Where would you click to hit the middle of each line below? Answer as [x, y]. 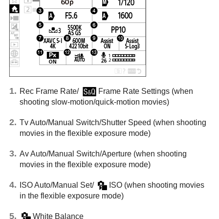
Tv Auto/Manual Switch [59, 122]
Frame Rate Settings [134, 91]
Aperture [117, 153]
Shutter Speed [126, 122]
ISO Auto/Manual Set [56, 185]
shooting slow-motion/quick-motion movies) [94, 102]
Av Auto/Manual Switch [60, 153]
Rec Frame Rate [48, 91]
